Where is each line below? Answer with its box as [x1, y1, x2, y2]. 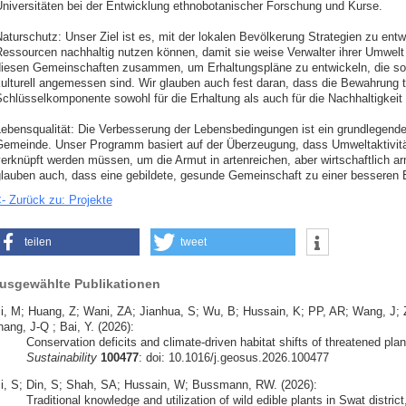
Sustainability [25, 350, 97, 364]
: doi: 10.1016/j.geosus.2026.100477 [138, 350, 329, 364]
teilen [24, 236, 52, 249]
